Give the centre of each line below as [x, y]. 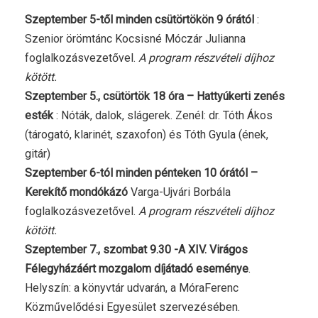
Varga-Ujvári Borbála [179, 192]
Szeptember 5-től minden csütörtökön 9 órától [139, 19]
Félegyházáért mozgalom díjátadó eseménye [137, 268]
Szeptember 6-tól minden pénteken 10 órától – [141, 172]
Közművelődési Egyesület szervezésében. [132, 307]
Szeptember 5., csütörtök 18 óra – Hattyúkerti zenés [155, 96]
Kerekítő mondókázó [76, 192]
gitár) [38, 153]
